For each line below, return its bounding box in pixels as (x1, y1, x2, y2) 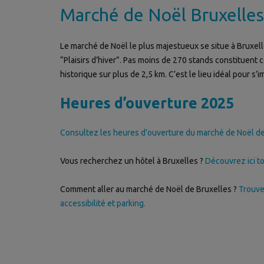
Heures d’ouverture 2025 (60, 95, 234, 112)
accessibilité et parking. (60, 199, 146, 209)
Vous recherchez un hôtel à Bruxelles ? (60, 156, 205, 166)
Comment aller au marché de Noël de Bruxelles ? (60, 184, 239, 194)
